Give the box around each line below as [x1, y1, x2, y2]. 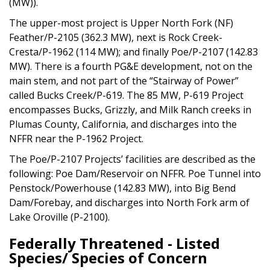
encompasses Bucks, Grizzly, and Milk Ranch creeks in [9, 102, 251, 116]
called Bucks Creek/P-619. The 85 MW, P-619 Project [9, 88, 243, 102]
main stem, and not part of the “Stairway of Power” [9, 74, 239, 87]
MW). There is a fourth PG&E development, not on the [9, 59, 253, 73]
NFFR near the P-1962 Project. [9, 131, 143, 145]
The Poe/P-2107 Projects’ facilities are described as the [9, 152, 256, 166]
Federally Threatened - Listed [9, 233, 220, 253]
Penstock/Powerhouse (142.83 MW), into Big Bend [9, 181, 236, 195]
